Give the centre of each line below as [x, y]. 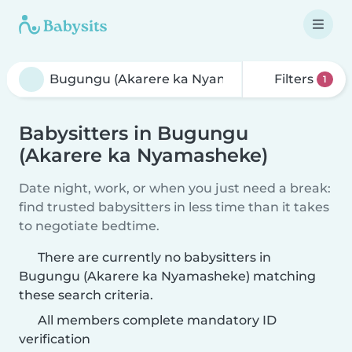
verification [55, 339]
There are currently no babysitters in [154, 257]
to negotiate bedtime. [89, 226]
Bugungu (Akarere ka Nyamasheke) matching [167, 276]
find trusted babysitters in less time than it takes [174, 207]
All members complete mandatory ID [156, 320]
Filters [294, 79]
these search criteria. [86, 295]
